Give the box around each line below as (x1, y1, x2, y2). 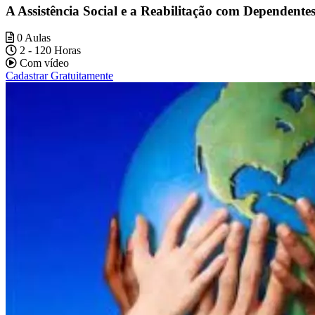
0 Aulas (14, 32, 51, 44)
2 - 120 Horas (17, 44, 81, 57)
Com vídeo (17, 57, 69, 70)
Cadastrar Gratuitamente (6, 70, 113, 82)
